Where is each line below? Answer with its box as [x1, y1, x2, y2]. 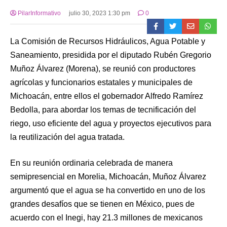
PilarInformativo [16, 10, 61, 17]
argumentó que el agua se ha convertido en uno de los [10, 186, 205, 195]
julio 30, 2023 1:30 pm [68, 10, 130, 17]
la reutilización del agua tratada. [10, 133, 125, 142]
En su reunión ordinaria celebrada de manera [10, 159, 173, 168]
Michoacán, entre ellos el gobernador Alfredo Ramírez [10, 92, 203, 101]
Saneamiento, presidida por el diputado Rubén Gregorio [10, 51, 211, 60]
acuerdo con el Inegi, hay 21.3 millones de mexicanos [10, 213, 203, 222]
